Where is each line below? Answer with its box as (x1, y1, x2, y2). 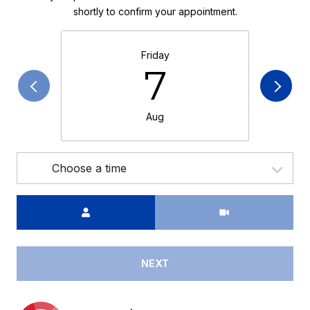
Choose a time (52, 161, 127, 175)
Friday (140, 48, 170, 61)
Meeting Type (155, 197, 219, 209)
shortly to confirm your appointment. (73, 5, 237, 17)
